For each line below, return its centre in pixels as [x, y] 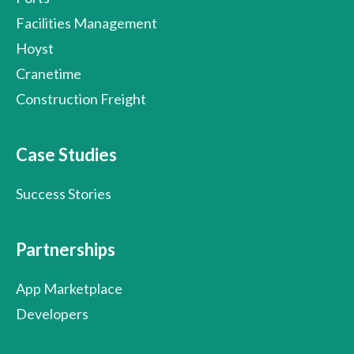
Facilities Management [87, 23]
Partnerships [66, 249]
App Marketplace [69, 288]
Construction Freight [81, 98]
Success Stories [64, 193]
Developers [52, 313]
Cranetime [49, 73]
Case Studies [66, 154]
